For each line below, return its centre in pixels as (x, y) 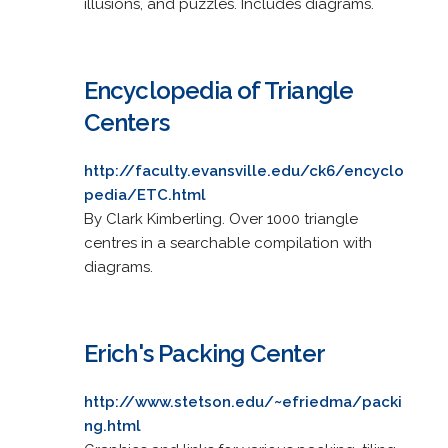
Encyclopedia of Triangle (218, 90)
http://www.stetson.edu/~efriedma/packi (242, 401)
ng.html (112, 425)
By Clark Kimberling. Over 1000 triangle (220, 218)
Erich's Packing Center (204, 353)
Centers (126, 122)
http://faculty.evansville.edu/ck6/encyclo (243, 170)
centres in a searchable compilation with (227, 242)
